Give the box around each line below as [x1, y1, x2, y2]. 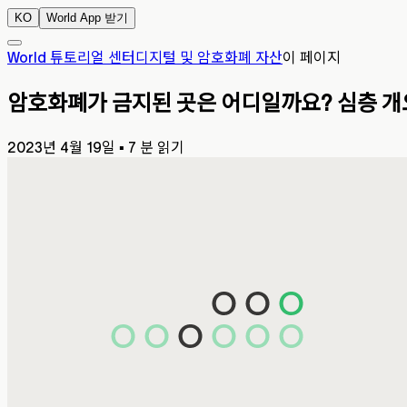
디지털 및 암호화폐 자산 [135, 49, 283, 65]
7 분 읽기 [128, 138, 184, 155]
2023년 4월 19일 [7, 138, 115, 155]
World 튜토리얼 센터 [7, 49, 135, 65]
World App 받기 [46, 11, 128, 25]
